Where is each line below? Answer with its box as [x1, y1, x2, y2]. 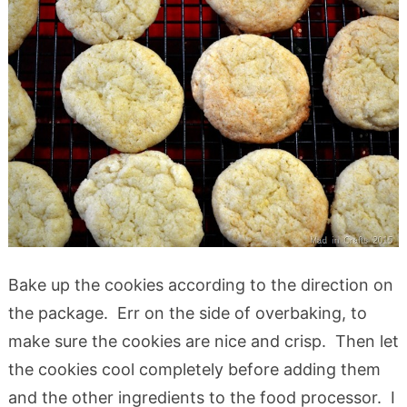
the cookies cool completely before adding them [7, 360, 381, 380]
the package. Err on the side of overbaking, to [7, 303, 367, 323]
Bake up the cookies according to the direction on [7, 275, 393, 295]
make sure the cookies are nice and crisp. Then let [7, 332, 399, 352]
